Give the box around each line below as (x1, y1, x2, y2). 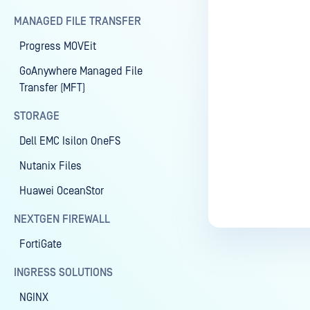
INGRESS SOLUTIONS (14, 266, 113, 279)
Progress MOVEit (19, 40, 96, 53)
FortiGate (19, 238, 62, 250)
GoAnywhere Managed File (19, 65, 143, 77)
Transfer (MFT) (19, 82, 85, 94)
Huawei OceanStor (19, 185, 104, 197)
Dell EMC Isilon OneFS (19, 135, 120, 147)
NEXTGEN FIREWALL (14, 213, 110, 226)
